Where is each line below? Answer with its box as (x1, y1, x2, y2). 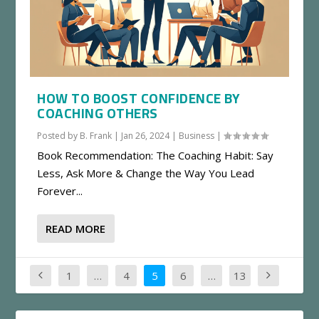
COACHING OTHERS (37, 100, 158, 126)
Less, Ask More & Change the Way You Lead (37, 165, 255, 180)
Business (179, 129, 215, 142)
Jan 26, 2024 (121, 129, 170, 142)
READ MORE (46, 221, 106, 236)
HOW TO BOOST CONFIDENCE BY (37, 85, 241, 111)
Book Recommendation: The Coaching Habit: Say (37, 147, 274, 162)
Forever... (37, 183, 83, 198)
